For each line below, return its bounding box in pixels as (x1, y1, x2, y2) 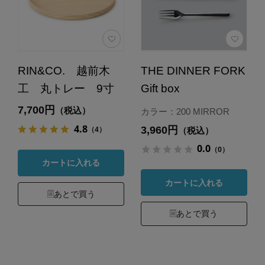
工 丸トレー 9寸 (17, 82, 114, 95)
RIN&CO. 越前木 (17, 64, 110, 77)
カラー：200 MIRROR (140, 106, 230, 117)
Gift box (140, 82, 180, 95)
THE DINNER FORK (140, 64, 245, 77)
